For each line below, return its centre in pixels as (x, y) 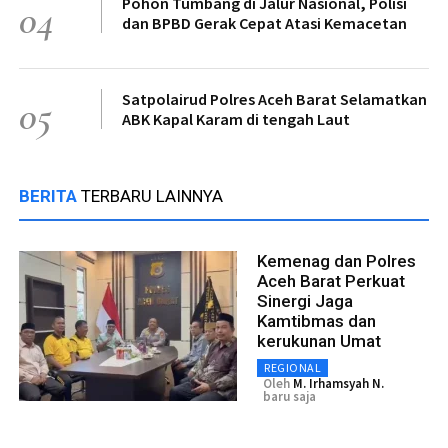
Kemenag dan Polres (336, 261)
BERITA (50, 196)
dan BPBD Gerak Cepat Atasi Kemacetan (264, 23)
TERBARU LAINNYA (152, 196)
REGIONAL (292, 368)
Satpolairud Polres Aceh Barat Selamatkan (274, 99)
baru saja (289, 397)
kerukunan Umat (319, 341)
